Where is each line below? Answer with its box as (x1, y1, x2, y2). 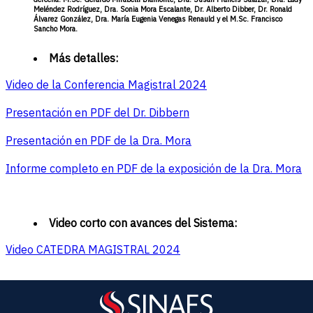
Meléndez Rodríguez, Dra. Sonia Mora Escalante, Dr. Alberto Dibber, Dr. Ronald (34, 4, 292, 15)
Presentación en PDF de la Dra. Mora (6, 133, 191, 148)
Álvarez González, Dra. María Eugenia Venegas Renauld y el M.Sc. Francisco (34, 14, 282, 24)
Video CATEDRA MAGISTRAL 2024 (6, 242, 180, 257)
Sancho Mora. (34, 24, 78, 34)
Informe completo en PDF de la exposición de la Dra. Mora (6, 161, 302, 176)
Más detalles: (49, 51, 118, 66)
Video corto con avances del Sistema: (49, 216, 240, 231)
